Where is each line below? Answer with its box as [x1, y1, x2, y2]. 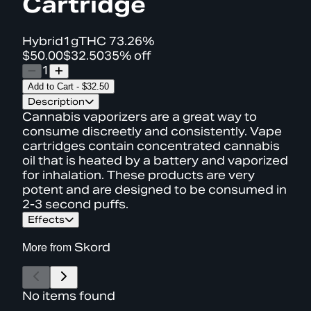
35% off [104, 48, 151, 63]
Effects [28, 213, 65, 226]
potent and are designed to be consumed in [22, 182, 287, 197]
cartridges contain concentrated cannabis [22, 138, 280, 153]
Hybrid [22, 33, 63, 49]
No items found [22, 288, 115, 303]
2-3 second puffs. [22, 196, 128, 212]
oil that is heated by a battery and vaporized [22, 153, 288, 168]
